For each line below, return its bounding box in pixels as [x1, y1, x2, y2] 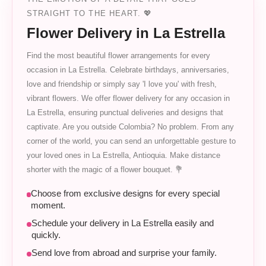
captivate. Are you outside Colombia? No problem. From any [27, 122, 234, 132]
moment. [31, 201, 66, 211]
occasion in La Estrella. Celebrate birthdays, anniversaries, [27, 65, 229, 75]
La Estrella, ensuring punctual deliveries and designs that [27, 108, 223, 118]
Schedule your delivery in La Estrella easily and [31, 218, 214, 229]
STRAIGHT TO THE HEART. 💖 [27, 9, 152, 18]
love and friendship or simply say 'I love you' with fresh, [27, 80, 217, 89]
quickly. [31, 230, 61, 240]
